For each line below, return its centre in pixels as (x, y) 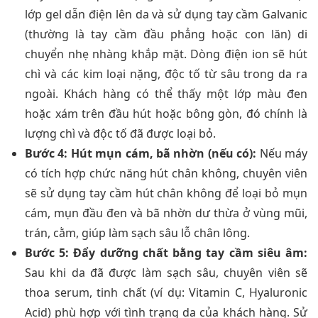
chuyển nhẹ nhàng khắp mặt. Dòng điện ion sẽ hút (166, 54)
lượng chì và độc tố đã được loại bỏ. (120, 133)
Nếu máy (282, 153)
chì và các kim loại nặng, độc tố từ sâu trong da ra (166, 73)
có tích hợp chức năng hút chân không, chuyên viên (166, 173)
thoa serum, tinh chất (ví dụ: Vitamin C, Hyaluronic (166, 292)
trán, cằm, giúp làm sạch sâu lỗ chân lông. (137, 232)
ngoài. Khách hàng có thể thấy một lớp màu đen (166, 93)
